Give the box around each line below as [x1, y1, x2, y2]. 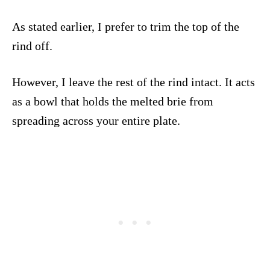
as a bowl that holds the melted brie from [12, 94, 213, 108]
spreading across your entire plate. [12, 113, 180, 127]
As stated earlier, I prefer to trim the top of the [12, 19, 239, 33]
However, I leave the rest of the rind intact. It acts [12, 75, 255, 89]
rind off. [12, 39, 52, 52]
